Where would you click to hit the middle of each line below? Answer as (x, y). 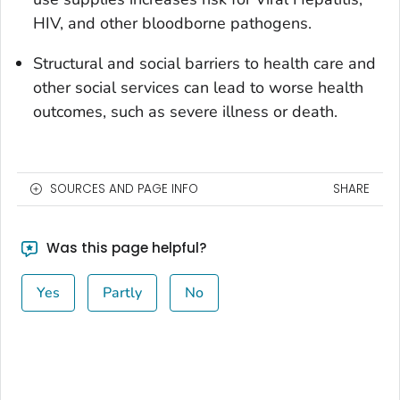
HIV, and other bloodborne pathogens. (172, 23)
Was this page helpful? (124, 247)
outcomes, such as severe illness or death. (185, 111)
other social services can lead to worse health (198, 87)
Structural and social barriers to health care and (204, 63)
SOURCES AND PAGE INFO (124, 188)
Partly (122, 292)
